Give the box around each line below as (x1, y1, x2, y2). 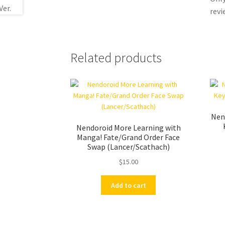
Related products (70, 49, 162, 66)
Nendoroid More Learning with (76, 123, 181, 133)
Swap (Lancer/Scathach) (87, 142, 170, 152)
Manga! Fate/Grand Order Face (77, 132, 180, 143)
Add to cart (110, 180, 146, 190)
